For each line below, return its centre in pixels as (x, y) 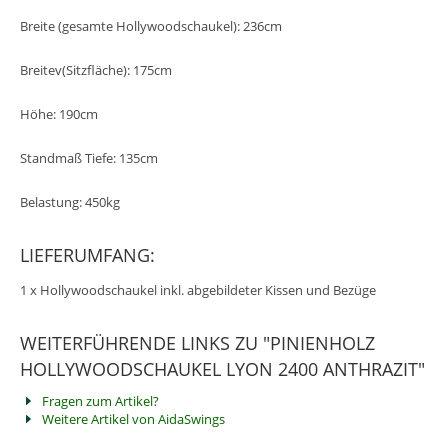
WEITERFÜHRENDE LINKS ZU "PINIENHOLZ (197, 342)
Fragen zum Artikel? (100, 400)
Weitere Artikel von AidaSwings (133, 418)
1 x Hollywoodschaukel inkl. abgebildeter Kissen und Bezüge (198, 289)
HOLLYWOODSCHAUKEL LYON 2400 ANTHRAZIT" (222, 368)
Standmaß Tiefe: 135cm (89, 157)
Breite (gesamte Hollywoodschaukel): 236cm (151, 25)
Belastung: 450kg (70, 201)
